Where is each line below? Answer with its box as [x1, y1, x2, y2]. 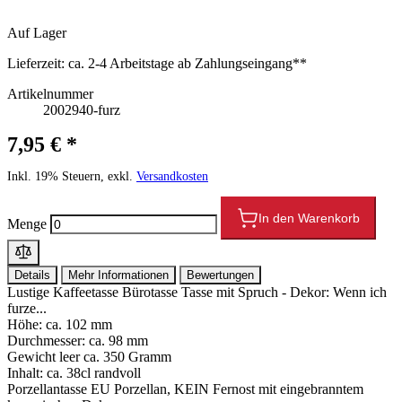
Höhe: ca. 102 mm [7, 316, 112, 332]
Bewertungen [187, 267, 254, 282]
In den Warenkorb [258, 210, 360, 225]
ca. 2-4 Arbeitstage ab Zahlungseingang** [68, 55, 307, 71]
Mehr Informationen [68, 267, 169, 282]
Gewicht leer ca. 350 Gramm [7, 348, 171, 364]
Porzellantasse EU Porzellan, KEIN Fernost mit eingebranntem [7, 380, 363, 397]
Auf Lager [7, 24, 66, 40]
